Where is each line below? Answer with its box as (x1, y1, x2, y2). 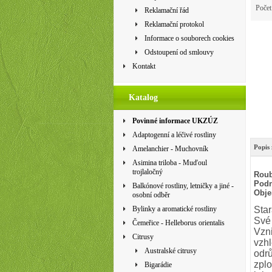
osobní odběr (132, 191, 170, 199)
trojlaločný (132, 168, 163, 176)
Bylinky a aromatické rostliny (132, 205, 217, 213)
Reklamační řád (144, 6, 189, 15)
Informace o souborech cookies (144, 34, 234, 42)
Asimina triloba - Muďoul (132, 158, 207, 167)
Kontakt (132, 62, 155, 70)
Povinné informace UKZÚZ (132, 117, 218, 125)
